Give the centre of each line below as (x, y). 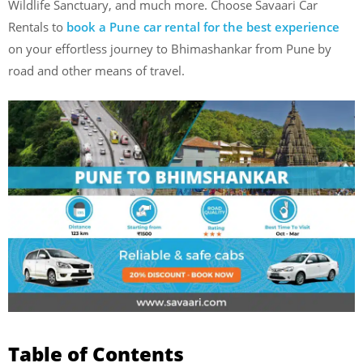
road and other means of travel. (96, 70)
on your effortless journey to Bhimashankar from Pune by (170, 49)
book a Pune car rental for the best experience (203, 27)
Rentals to (37, 27)
